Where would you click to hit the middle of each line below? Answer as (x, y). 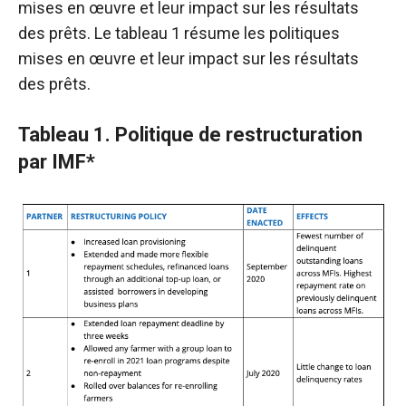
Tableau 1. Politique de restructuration (190, 135)
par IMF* (57, 162)
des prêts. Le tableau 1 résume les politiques (179, 33)
